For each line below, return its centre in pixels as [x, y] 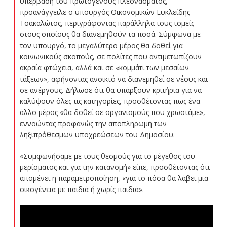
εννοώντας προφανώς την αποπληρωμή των [93, 124]
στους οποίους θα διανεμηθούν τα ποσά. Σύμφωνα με [110, 34]
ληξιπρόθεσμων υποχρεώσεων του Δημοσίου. [97, 135]
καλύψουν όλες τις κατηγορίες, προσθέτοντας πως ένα [110, 101]
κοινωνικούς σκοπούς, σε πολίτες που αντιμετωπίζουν [110, 57]
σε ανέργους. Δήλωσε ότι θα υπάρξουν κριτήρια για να [110, 90]
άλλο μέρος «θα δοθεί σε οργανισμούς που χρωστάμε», [112, 112]
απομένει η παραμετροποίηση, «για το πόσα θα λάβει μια [114, 178]
